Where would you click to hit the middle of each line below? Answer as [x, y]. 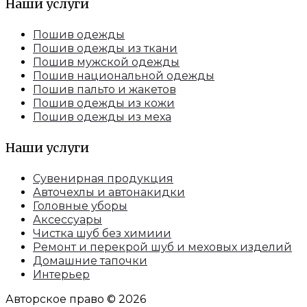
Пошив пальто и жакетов [105, 89]
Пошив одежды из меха [102, 116]
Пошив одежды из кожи [104, 103]
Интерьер [61, 275]
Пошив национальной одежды [124, 75]
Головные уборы [80, 206]
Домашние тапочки [90, 261]
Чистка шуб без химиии [102, 234]
